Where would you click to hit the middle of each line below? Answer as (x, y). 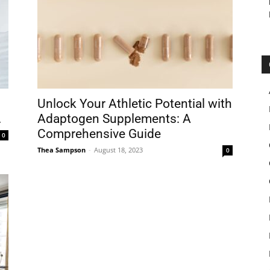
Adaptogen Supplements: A (114, 119)
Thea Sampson (61, 150)
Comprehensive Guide (99, 134)
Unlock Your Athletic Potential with (135, 104)
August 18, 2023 (118, 150)
